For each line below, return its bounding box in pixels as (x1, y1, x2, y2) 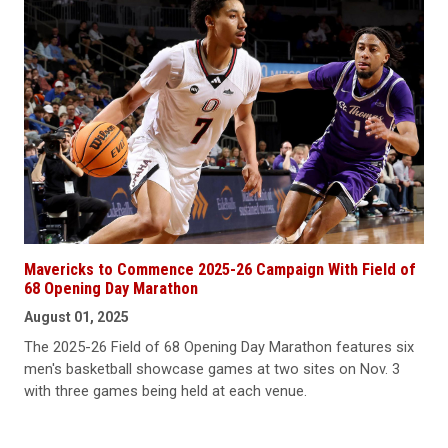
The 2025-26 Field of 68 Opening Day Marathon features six (24, 338, 414, 357)
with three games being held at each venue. (24, 382, 307, 401)
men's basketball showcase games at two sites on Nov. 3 (24, 360, 400, 379)
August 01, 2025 (24, 309, 129, 326)
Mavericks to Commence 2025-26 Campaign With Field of (24, 260, 416, 280)
